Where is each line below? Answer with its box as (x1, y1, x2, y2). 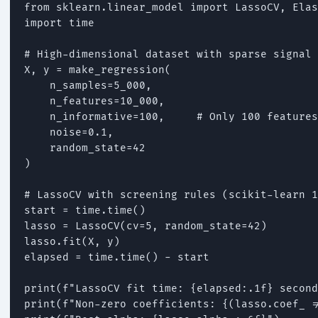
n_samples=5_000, (24, 79, 152, 92)
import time (24, 16, 94, 29)
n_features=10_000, (24, 94, 165, 107)
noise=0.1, (24, 126, 114, 138)
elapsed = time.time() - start (24, 251, 209, 263)
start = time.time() (24, 204, 146, 216)
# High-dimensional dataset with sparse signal (24, 48, 312, 60)
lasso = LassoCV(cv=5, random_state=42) (24, 219, 267, 232)
